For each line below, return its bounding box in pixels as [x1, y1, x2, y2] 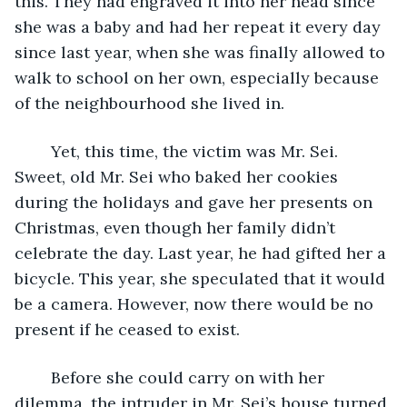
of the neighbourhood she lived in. [15, 92, 289, 114]
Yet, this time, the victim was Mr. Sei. [33, 140, 51, 162]
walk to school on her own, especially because [15, 66, 383, 88]
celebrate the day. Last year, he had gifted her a [15, 242, 391, 263]
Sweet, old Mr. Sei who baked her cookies [15, 165, 342, 187]
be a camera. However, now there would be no [15, 293, 378, 314]
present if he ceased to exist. [15, 318, 244, 340]
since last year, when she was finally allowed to [15, 41, 390, 63]
